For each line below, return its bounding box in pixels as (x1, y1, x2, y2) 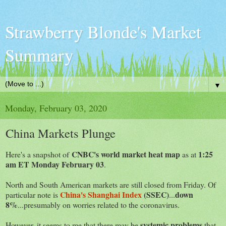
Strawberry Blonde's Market (5, 20, 201, 43)
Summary (5, 43, 73, 67)
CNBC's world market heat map (72, 148, 180, 160)
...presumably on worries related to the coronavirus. (18, 199, 180, 210)
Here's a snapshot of (6, 148, 72, 159)
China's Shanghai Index (60, 188, 142, 200)
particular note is (6, 189, 60, 200)
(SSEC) (142, 188, 169, 200)
